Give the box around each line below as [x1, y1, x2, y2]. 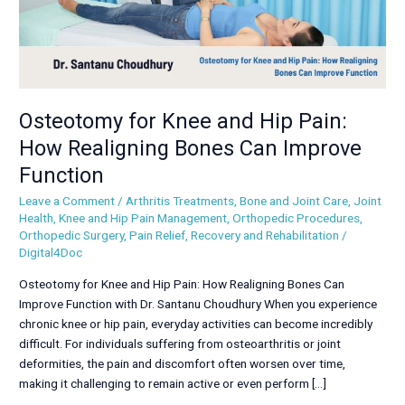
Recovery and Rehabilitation [191, 228, 340, 243]
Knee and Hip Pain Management [59, 211, 228, 226]
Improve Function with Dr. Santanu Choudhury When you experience [19, 296, 378, 311]
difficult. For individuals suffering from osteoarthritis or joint [19, 335, 342, 351]
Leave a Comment [19, 193, 116, 209]
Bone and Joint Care [240, 193, 349, 209]
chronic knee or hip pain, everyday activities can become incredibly [19, 316, 373, 331]
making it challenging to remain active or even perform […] [19, 375, 327, 391]
